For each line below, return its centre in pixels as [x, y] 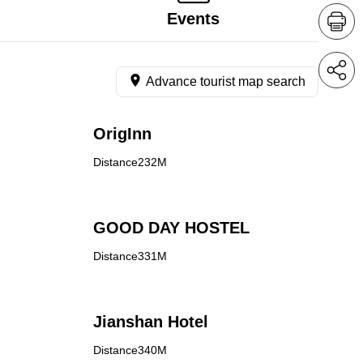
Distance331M [130, 256]
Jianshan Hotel [150, 322]
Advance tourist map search [226, 81]
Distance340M [130, 350]
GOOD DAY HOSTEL [171, 228]
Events [194, 19]
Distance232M [130, 162]
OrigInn [122, 134]
